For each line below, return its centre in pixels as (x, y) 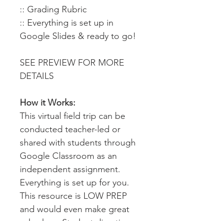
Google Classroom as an (68, 156)
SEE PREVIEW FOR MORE (72, 63)
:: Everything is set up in (67, 23)
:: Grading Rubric (53, 9)
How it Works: (48, 103)
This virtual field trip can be (73, 116)
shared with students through (78, 143)
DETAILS (37, 76)
